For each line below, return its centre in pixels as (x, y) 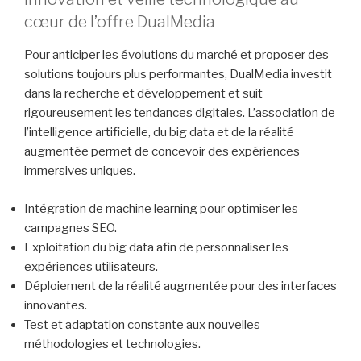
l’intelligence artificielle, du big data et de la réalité (159, 133)
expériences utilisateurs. (91, 266)
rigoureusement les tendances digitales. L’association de (180, 113)
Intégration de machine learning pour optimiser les (161, 208)
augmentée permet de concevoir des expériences (162, 152)
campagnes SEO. (71, 228)
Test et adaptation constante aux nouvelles (142, 324)
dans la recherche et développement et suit (143, 94)
